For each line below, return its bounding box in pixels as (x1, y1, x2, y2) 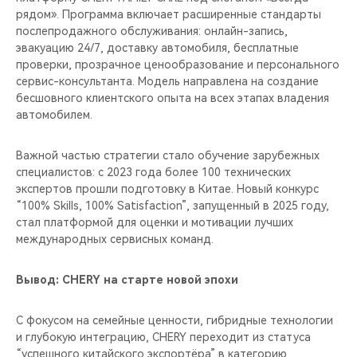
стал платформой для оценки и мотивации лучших (16, 215, 293, 229)
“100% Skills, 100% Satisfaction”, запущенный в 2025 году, (16, 198, 329, 212)
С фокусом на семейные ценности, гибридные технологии (16, 313, 333, 327)
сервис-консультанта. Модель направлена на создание (16, 74, 319, 88)
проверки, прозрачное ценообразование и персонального (16, 57, 339, 71)
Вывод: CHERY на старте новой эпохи (16, 273, 238, 286)
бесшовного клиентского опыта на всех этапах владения (16, 91, 329, 104)
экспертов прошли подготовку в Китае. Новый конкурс (16, 182, 319, 195)
